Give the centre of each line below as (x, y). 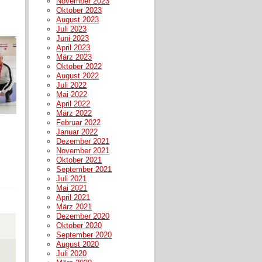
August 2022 (78, 75)
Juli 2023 (72, 29)
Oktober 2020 (79, 225)
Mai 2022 (72, 94)
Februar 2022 (79, 122)
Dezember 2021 (83, 141)
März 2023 (74, 57)
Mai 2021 (72, 188)
